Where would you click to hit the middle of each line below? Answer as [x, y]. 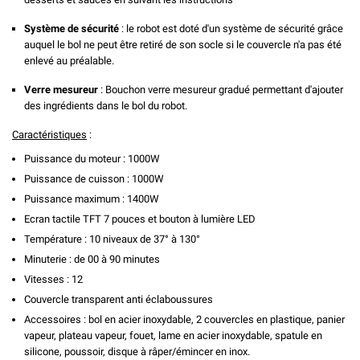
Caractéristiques [49, 134]
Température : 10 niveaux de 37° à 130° [112, 239]
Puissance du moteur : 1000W [92, 158]
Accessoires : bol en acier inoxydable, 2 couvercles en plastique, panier [184, 319]
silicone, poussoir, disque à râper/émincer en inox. [139, 351]
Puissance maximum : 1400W [92, 198]
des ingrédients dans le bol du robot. [106, 105]
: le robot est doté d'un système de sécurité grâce [231, 28]
